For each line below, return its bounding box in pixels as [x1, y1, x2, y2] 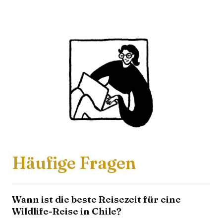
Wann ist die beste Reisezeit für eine [12, 193, 181, 206]
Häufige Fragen [12, 153, 136, 174]
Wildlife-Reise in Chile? [12, 205, 121, 218]
